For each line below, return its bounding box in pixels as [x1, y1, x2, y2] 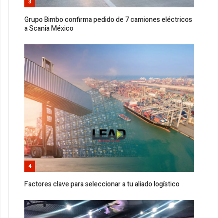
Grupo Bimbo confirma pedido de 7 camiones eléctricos [24, 15, 192, 25]
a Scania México [24, 23, 73, 34]
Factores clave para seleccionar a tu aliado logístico [24, 179, 180, 190]
